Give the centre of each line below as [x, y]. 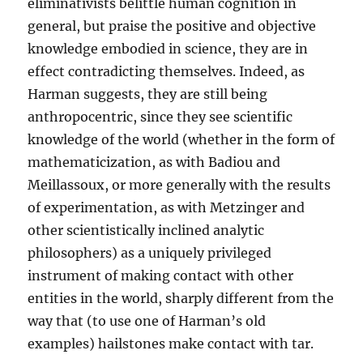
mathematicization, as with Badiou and [154, 162]
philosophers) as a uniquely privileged [150, 253]
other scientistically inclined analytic [146, 231]
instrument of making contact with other [161, 276]
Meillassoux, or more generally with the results [179, 185]
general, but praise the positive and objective [172, 26]
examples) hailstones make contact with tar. [171, 344]
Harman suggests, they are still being [148, 94]
